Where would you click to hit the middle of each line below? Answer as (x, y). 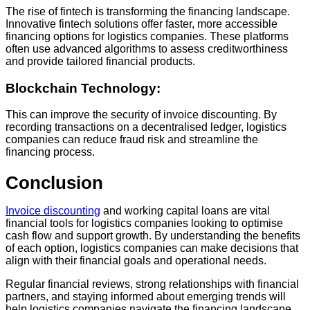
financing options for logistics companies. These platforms (147, 36)
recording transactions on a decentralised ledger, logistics (146, 127)
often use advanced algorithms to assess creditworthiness (147, 48)
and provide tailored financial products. (100, 61)
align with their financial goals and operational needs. (137, 261)
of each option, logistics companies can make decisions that (152, 248)
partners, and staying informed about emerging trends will (146, 297)
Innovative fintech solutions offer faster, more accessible (142, 24)
